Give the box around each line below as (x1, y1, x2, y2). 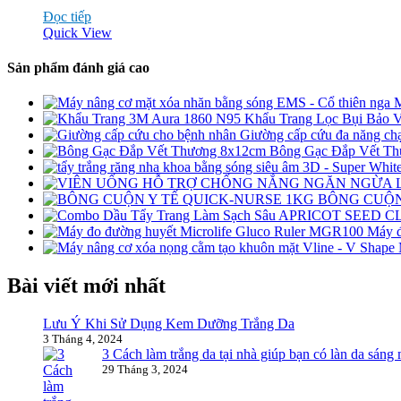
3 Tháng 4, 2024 (43, 332, 123, 346)
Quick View (43, 24, 112, 40)
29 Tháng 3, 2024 (102, 363, 188, 377)
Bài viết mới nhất (7, 274, 166, 298)
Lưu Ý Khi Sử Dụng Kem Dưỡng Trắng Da (43, 316, 294, 332)
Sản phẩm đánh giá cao (7, 60, 149, 76)
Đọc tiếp (43, 8, 91, 24)
